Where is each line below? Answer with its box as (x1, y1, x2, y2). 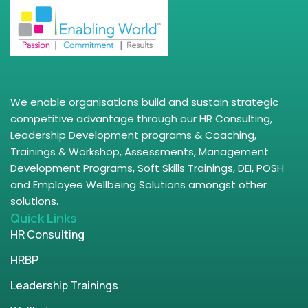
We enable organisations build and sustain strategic (10, 94, 278, 109)
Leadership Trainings (10, 277, 118, 293)
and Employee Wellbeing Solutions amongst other (10, 177, 267, 192)
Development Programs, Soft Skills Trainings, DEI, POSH (10, 160, 284, 175)
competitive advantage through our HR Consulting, (10, 111, 272, 126)
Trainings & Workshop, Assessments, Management (10, 144, 269, 159)
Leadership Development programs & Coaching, (10, 127, 256, 142)
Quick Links (10, 209, 77, 226)
